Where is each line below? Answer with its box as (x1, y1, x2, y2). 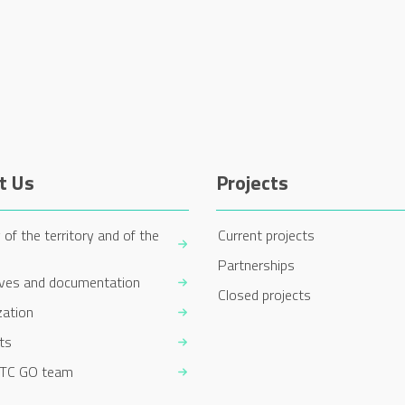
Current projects (218, 223, 315, 246)
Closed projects (218, 283, 311, 306)
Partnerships (218, 253, 295, 276)
